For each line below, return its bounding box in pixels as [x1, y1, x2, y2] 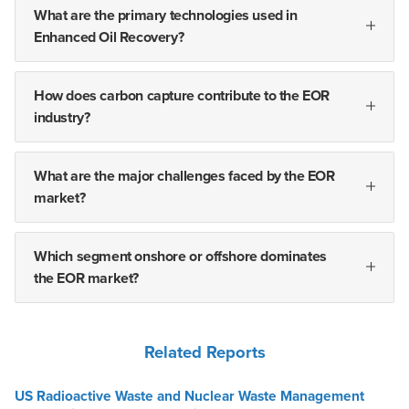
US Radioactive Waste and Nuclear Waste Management [15, 388, 364, 405]
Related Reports [143, 342, 266, 363]
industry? [34, 109, 90, 128]
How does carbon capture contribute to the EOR [34, 87, 330, 106]
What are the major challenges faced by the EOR [34, 167, 335, 186]
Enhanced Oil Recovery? [34, 28, 184, 47]
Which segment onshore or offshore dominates [34, 247, 327, 267]
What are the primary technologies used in [34, 6, 298, 26]
